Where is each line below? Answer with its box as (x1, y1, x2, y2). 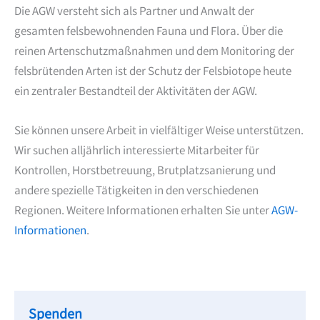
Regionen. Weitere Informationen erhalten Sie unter (14, 203, 271, 221)
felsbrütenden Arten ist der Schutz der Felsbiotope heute (14, 63, 291, 81)
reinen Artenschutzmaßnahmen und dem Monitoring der (14, 43, 294, 61)
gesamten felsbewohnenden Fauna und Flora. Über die (14, 23, 283, 41)
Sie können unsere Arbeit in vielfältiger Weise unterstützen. (14, 123, 304, 141)
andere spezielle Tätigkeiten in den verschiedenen (14, 183, 259, 201)
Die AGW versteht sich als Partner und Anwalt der (14, 3, 254, 21)
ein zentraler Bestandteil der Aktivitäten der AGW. (14, 83, 257, 101)
